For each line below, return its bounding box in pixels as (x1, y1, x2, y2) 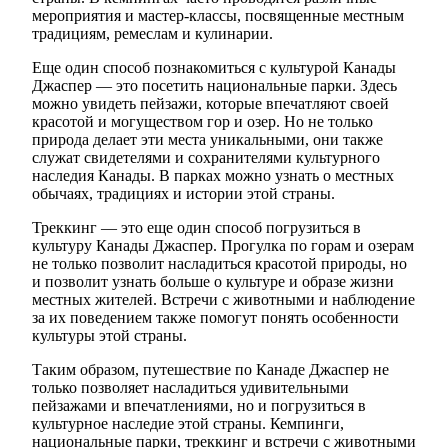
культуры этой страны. (32, 326, 187, 344)
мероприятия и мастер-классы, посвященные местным (32, 6, 404, 24)
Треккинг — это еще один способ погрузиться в (32, 218, 361, 236)
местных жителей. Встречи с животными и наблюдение (32, 290, 415, 308)
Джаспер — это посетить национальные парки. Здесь (32, 76, 397, 94)
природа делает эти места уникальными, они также (32, 130, 383, 148)
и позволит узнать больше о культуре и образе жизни (32, 272, 394, 290)
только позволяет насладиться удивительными (32, 378, 349, 396)
